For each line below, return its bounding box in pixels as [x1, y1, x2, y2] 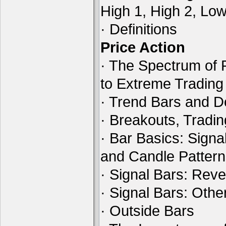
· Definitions [100, 21, 177, 37]
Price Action [100, 39, 185, 55]
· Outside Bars [100, 202, 194, 219]
